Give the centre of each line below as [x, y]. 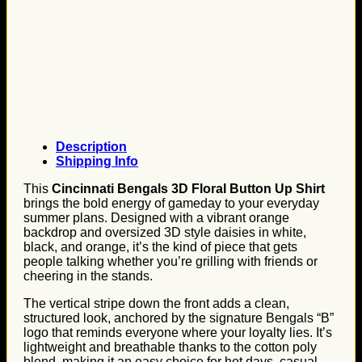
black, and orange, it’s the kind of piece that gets [160, 247]
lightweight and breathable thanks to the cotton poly [170, 347]
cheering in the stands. [88, 276]
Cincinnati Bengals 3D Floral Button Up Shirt [188, 189]
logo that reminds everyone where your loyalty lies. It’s [178, 333]
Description [91, 147]
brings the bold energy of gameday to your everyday [171, 203]
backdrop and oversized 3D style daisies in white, [165, 232]
